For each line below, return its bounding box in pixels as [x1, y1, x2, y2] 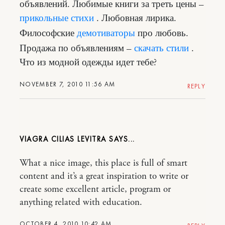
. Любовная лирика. [94, 12, 176, 25]
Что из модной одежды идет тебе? [20, 56, 157, 69]
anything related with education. [20, 196, 142, 208]
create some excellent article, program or [20, 183, 171, 195]
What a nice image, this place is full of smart [20, 157, 187, 169]
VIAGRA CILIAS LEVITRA [20, 134, 106, 144]
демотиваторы [77, 27, 135, 40]
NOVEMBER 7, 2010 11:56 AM [20, 79, 116, 88]
